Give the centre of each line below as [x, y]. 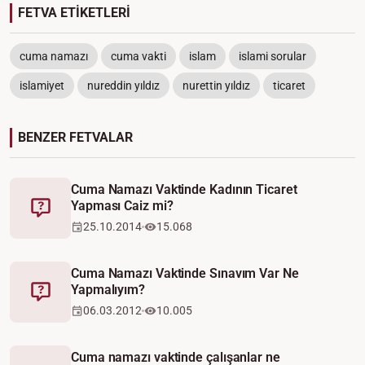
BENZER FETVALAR [75, 137]
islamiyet [42, 85]
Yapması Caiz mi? [122, 206]
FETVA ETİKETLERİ [74, 12]
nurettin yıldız [216, 85]
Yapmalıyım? [108, 290]
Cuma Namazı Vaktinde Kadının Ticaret [184, 189]
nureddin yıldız [123, 85]
